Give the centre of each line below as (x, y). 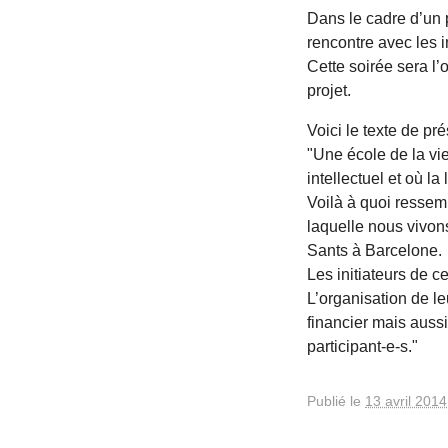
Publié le (336, 400)
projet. (329, 90)
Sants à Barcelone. (374, 250)
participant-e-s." (362, 346)
